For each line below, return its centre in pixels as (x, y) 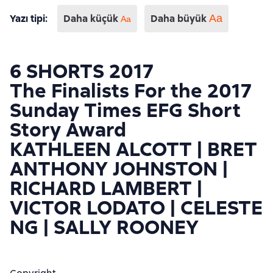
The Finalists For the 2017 (131, 91)
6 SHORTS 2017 (82, 71)
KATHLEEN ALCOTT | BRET (133, 149)
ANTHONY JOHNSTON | (119, 169)
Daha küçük (92, 18)
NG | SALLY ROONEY (104, 227)
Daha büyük (180, 19)
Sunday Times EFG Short (125, 110)
